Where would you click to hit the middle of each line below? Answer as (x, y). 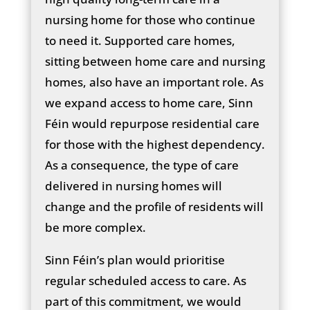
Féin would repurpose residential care (152, 123)
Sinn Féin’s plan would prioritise (135, 259)
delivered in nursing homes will (133, 185)
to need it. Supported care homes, (140, 40)
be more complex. (95, 227)
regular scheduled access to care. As (145, 280)
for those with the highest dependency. (155, 144)
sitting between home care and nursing (155, 61)
